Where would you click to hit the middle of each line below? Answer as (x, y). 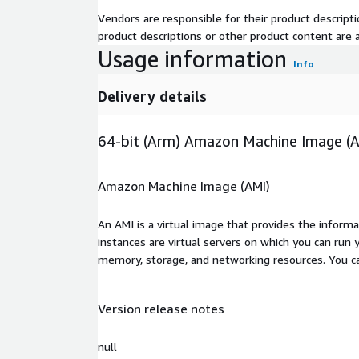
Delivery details (152, 97)
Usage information (192, 59)
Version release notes (161, 309)
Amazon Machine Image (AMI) (184, 186)
